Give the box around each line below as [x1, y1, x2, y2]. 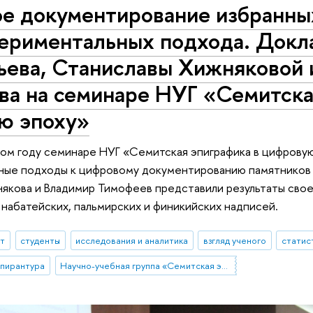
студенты [20, 233, 61, 247]
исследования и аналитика [75, 233, 189, 247]
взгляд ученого [203, 233, 267, 247]
